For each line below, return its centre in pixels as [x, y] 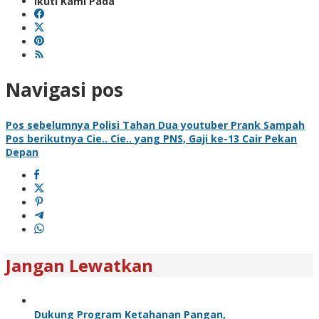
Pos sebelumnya [48, 125]
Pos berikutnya [45, 138]
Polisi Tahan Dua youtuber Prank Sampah [197, 125]
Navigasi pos [64, 90]
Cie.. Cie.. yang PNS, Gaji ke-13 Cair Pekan [190, 138]
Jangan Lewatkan [79, 265]
